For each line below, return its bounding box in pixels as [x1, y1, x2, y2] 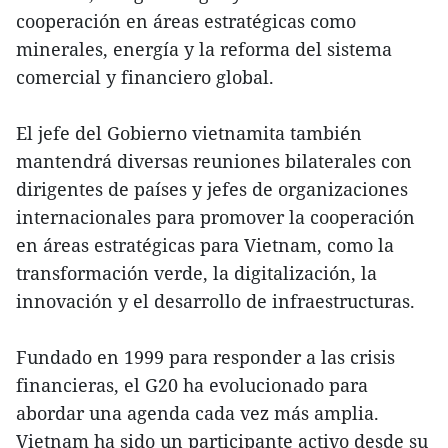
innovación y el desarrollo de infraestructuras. [16, 289, 415, 314]
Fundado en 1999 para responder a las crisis [16, 345, 395, 370]
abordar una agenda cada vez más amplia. [16, 401, 379, 426]
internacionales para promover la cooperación [16, 205, 415, 230]
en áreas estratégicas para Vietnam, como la [16, 233, 394, 258]
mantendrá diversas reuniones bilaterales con [16, 149, 412, 174]
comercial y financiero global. [16, 65, 274, 90]
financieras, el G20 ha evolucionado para [16, 373, 368, 398]
